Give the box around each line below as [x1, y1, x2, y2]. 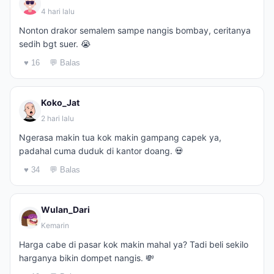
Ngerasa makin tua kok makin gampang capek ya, [19, 132, 221, 143]
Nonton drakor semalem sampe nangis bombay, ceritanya [19, 25, 251, 35]
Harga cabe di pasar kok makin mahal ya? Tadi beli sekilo [19, 239, 248, 250]
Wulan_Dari [41, 204, 90, 215]
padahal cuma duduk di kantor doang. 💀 [19, 146, 183, 156]
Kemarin [41, 221, 69, 230]
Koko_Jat [41, 97, 80, 108]
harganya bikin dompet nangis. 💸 [19, 253, 154, 263]
